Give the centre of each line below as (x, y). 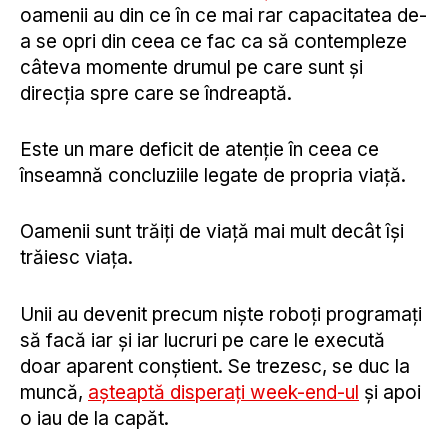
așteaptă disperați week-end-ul (223, 392)
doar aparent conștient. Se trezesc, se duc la (215, 366)
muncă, (54, 392)
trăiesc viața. (76, 258)
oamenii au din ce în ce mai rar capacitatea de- (223, 15)
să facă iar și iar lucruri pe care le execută (202, 340)
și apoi (390, 392)
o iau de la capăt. (94, 418)
